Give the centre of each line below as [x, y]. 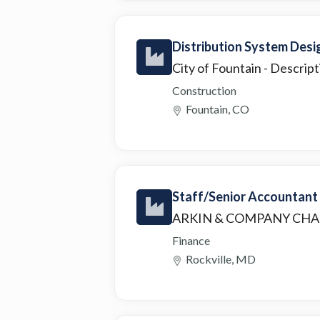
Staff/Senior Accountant [245, 196]
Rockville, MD [221, 259]
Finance [191, 240]
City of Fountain [218, 67]
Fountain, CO [217, 109]
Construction [204, 90]
